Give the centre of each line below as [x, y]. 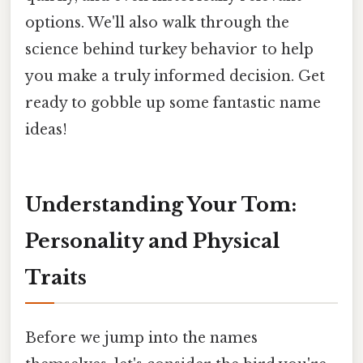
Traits [56, 277]
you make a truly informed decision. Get [175, 76]
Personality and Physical [152, 241]
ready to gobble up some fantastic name [173, 102]
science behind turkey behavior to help [169, 49]
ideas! [46, 129]
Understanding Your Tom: [161, 204]
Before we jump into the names [141, 337]
